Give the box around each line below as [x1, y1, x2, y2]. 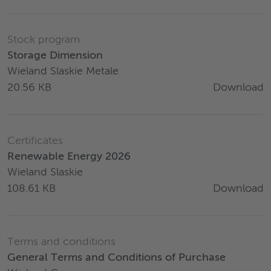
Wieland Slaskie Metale [7, 66, 119, 77]
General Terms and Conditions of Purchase [7, 252, 226, 264]
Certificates [7, 135, 63, 147]
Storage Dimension [7, 50, 103, 62]
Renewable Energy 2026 [7, 151, 131, 163]
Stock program [7, 34, 80, 46]
